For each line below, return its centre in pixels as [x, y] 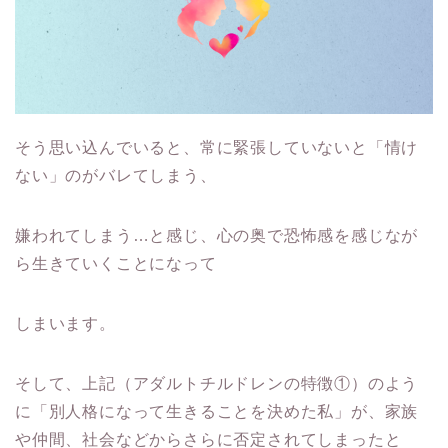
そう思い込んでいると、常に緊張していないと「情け [217, 148]
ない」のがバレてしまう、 [116, 176]
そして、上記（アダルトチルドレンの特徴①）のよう [217, 384]
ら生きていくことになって [116, 264]
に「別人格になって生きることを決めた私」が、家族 [217, 412]
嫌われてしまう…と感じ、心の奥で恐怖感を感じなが [217, 236]
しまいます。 [65, 324]
